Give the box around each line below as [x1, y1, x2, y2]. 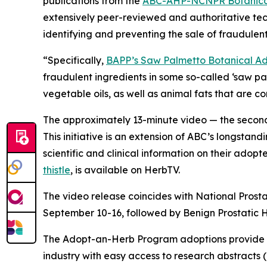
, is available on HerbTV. [70, 164, 180, 176]
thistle [43, 164, 70, 176]
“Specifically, [43, 54, 106, 66]
